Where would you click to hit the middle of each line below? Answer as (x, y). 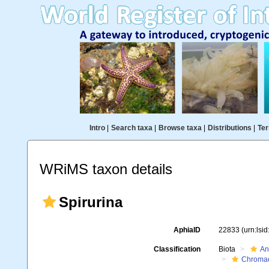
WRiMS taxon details (106, 169)
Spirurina (91, 202)
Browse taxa (180, 128)
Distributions (229, 128)
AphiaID (187, 230)
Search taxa (131, 128)
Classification (177, 249)
